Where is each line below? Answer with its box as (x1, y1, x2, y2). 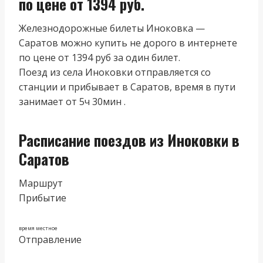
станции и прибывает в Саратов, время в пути (19, 80, 235, 93)
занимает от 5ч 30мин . (19, 95, 126, 108)
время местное (19, 224, 58, 232)
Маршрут (19, 176, 63, 190)
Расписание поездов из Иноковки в (19, 129, 240, 151)
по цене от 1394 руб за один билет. (19, 50, 180, 64)
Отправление (19, 232, 82, 246)
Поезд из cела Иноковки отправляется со (19, 65, 211, 79)
